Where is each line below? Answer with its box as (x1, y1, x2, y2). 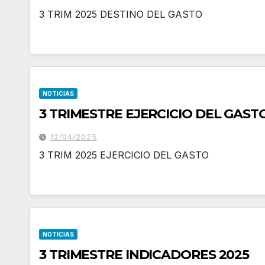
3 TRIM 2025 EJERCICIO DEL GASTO (39, 149, 209, 161)
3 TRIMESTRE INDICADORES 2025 (39, 247, 250, 263)
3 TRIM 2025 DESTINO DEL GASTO (39, 8, 202, 20)
